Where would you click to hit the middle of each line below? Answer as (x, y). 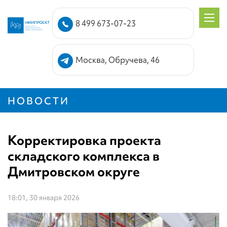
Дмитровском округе (74, 172)
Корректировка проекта (84, 140)
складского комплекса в (84, 156)
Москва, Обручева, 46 (118, 60)
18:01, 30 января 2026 (44, 198)
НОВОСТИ (39, 101)
